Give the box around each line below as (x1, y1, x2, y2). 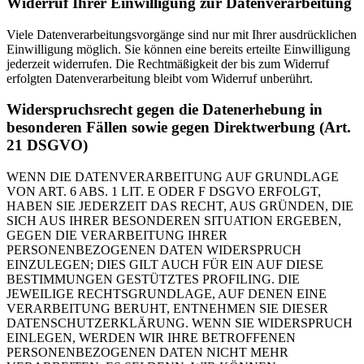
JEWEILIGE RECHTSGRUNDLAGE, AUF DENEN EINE (6, 287, 327, 301)
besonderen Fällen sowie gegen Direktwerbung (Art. (6, 119, 351, 136)
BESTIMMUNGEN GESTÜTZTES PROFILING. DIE (6, 272, 300, 287)
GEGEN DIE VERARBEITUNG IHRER (6, 228, 227, 243)
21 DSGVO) (6, 136, 88, 154)
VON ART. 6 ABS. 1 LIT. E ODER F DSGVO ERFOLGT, (6, 184, 321, 199)
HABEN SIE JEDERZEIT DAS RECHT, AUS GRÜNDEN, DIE (6, 199, 353, 214)
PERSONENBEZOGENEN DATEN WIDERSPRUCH (6, 243, 301, 258)
